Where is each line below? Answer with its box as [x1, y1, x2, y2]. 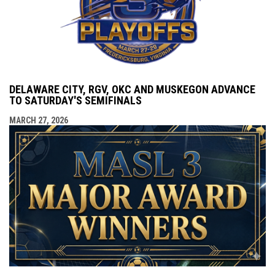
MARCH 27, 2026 [9, 115, 68, 126]
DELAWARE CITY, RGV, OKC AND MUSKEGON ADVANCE [9, 83, 255, 96]
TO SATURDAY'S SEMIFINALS [9, 94, 142, 107]
